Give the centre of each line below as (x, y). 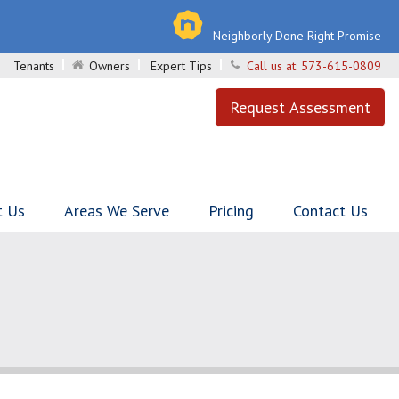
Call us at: (274, 66)
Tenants (34, 66)
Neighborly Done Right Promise (297, 36)
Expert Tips (181, 66)
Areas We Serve (117, 211)
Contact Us (330, 211)
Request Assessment (300, 107)
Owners (110, 66)
